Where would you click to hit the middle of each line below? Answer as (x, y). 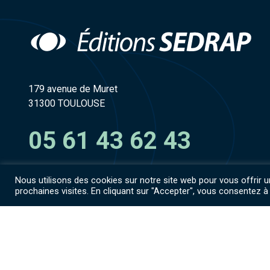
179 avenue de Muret (73, 89)
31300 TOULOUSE (67, 103)
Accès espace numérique (88, 204)
